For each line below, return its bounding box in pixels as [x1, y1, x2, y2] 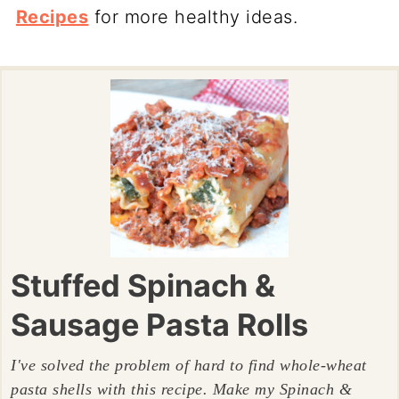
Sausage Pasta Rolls [11, 306, 309, 343]
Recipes [15, 6, 89, 28]
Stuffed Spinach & [11, 267, 276, 304]
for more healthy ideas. [88, 6, 298, 28]
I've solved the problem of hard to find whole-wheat [11, 356, 367, 374]
